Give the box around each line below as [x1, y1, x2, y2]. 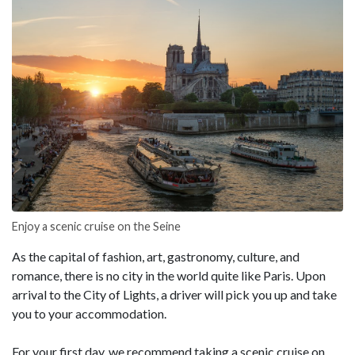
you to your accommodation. [12, 305, 166, 321]
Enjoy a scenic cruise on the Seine [12, 219, 181, 233]
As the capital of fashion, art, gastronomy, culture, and [12, 248, 300, 264]
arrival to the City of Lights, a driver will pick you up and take [12, 286, 337, 302]
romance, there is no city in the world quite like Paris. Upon [12, 267, 326, 283]
